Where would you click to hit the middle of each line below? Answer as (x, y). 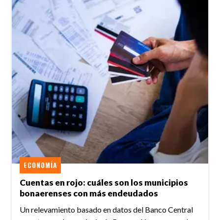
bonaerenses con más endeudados (89, 193)
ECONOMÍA (40, 165)
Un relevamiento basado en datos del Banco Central (106, 210)
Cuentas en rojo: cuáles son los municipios (104, 183)
